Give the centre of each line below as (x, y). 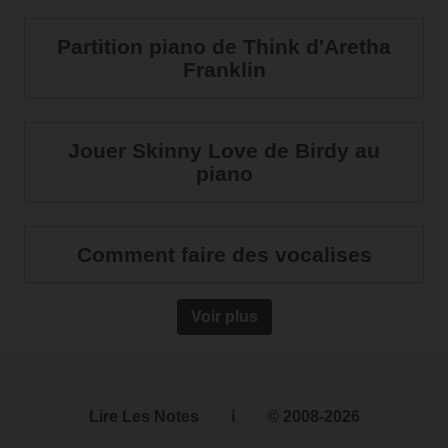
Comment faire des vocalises (224, 254)
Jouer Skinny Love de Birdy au (224, 150)
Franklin (224, 69)
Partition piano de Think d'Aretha (224, 46)
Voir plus (224, 316)
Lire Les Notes (143, 416)
